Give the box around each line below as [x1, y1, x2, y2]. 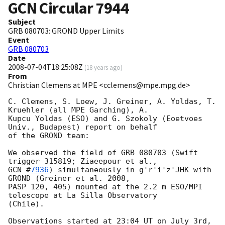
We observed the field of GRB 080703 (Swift [8, 148, 198, 158]
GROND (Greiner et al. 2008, [8, 174, 135, 183]
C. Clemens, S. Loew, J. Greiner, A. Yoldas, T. [8, 97, 216, 106]
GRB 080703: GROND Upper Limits [8, 26, 124, 36]
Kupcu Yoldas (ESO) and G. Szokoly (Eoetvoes [8, 114, 202, 124]
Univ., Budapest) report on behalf [8, 123, 162, 132]
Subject [8, 17, 36, 27]
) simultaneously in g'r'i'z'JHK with [49, 165, 211, 175]
